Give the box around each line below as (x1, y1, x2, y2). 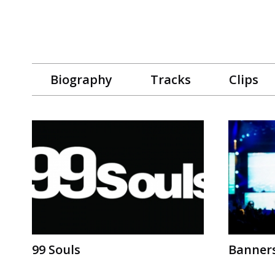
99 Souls (32, 241, 80, 258)
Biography (50, 71, 112, 88)
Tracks (150, 71, 191, 88)
